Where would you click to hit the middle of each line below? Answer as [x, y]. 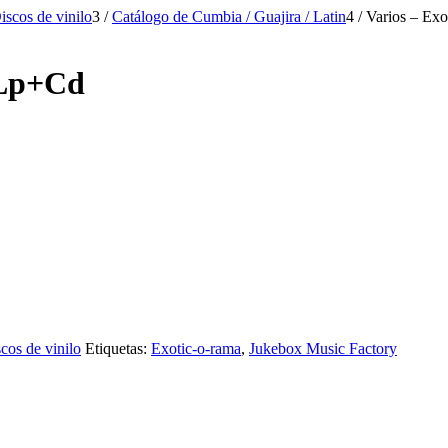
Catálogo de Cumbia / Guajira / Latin [229, 16]
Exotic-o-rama [196, 348]
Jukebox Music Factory [323, 348]
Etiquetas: [118, 348]
